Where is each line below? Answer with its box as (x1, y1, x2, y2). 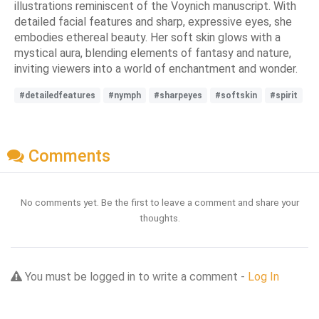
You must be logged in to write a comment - (22, 269, 248, 283)
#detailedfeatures (19, 90, 95, 100)
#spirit (270, 90, 298, 100)
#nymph (108, 90, 141, 100)
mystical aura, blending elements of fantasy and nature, (14, 46, 291, 60)
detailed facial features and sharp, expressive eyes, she (14, 14, 292, 28)
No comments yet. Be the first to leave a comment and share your (20, 196, 299, 208)
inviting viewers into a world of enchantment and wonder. (14, 61, 298, 75)
